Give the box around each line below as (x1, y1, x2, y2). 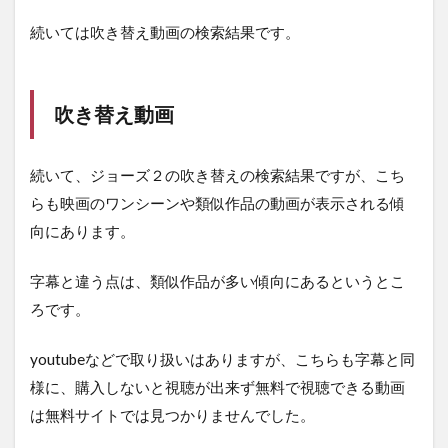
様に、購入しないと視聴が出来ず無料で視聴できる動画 (30, 378, 405, 397)
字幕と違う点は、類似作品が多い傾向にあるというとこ (30, 272, 405, 291)
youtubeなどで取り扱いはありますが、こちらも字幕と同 (30, 350, 415, 369)
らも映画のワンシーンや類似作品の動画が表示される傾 (30, 194, 405, 213)
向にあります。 (30, 222, 135, 241)
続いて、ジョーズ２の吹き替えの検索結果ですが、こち (30, 166, 405, 185)
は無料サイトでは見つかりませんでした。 (30, 406, 315, 425)
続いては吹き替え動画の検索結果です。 (30, 23, 300, 42)
